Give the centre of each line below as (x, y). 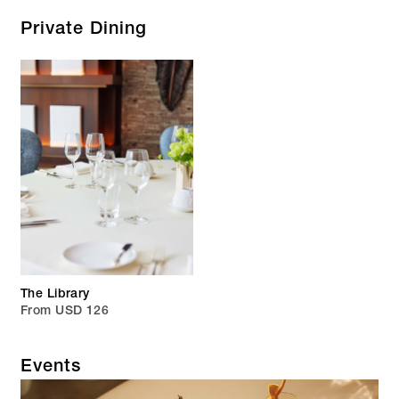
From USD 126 (65, 311)
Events (51, 367)
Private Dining (84, 30)
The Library (55, 294)
